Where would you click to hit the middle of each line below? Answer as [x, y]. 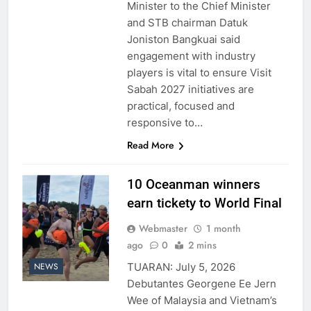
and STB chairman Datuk [187, 22]
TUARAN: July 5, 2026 [181, 267]
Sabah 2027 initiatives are [190, 89]
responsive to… [165, 122]
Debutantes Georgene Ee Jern [201, 283]
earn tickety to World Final [204, 203]
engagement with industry [191, 56]
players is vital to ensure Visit [199, 72]
